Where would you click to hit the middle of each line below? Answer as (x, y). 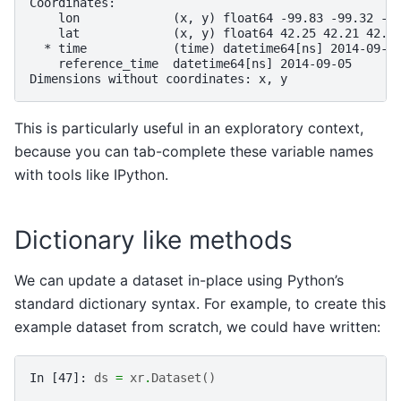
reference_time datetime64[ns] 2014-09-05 (191, 63)
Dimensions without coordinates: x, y (158, 78)
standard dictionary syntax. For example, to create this (200, 304)
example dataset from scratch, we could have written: (197, 327)
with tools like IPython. (91, 174)
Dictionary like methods (154, 239)
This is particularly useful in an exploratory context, (189, 128)
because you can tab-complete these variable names (194, 151)
